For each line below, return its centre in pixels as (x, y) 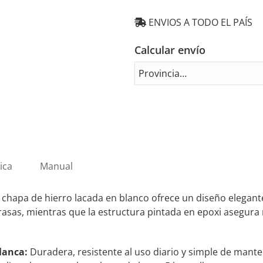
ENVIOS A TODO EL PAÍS (200, 22)
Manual (56, 166)
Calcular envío (170, 50)
